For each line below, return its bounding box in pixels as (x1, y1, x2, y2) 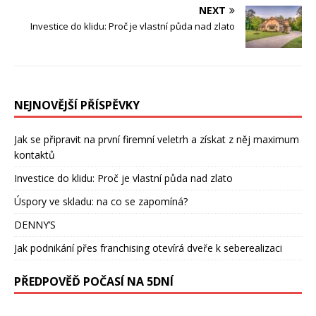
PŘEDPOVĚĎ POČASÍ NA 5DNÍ (14, 274, 174, 290)
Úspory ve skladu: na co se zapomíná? (14, 195, 188, 209)
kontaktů (14, 148, 55, 162)
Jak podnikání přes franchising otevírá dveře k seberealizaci (14, 241, 282, 255)
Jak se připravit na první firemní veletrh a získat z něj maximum (14, 133, 299, 147)
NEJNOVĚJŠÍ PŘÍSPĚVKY (14, 97, 140, 114)
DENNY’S (14, 218, 56, 232)
